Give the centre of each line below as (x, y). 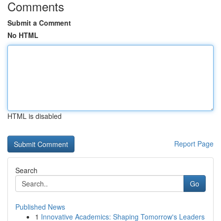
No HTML (23, 35)
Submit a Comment (39, 23)
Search (26, 170)
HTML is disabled (35, 116)
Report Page (194, 144)
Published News (40, 207)
